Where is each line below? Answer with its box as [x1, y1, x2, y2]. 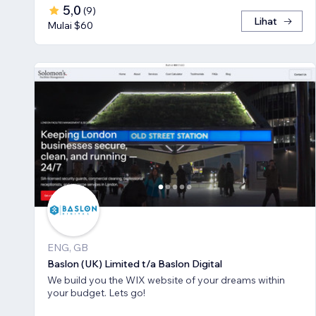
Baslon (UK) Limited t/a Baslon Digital [47, 257, 222, 270]
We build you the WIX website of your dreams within [47, 273, 285, 286]
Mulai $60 [47, 18, 93, 32]
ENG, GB [47, 241, 88, 254]
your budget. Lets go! [109, 286, 145, 299]
